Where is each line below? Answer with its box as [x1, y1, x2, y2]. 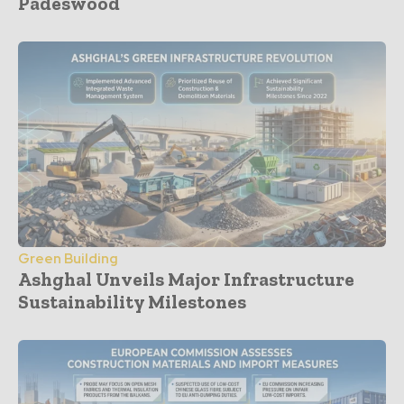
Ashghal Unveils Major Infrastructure [18, 268, 354, 291]
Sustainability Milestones [18, 290, 246, 314]
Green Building [18, 250, 118, 269]
